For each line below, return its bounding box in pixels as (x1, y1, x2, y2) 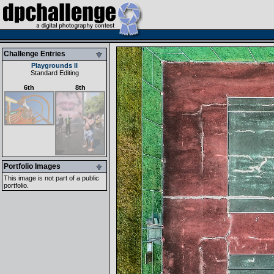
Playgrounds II (31, 62, 78, 69)
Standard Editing (30, 69, 79, 76)
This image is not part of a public (4, 174, 99, 182)
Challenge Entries (4, 50, 65, 58)
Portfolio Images (4, 162, 61, 171)
